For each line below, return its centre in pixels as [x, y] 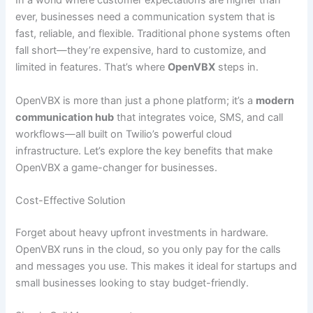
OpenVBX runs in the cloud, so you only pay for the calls [148, 249]
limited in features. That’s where [92, 67]
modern [275, 100]
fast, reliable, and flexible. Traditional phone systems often [153, 34]
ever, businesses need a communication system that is [146, 17]
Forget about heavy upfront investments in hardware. [142, 232]
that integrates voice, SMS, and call [199, 117]
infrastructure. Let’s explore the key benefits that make [144, 151]
